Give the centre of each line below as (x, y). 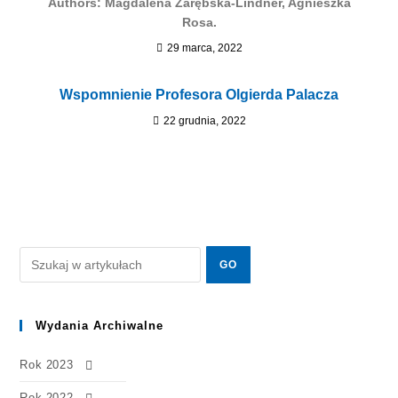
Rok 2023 (47, 365)
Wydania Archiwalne (100, 326)
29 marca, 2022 (204, 48)
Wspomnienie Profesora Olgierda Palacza (199, 95)
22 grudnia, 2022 (204, 121)
